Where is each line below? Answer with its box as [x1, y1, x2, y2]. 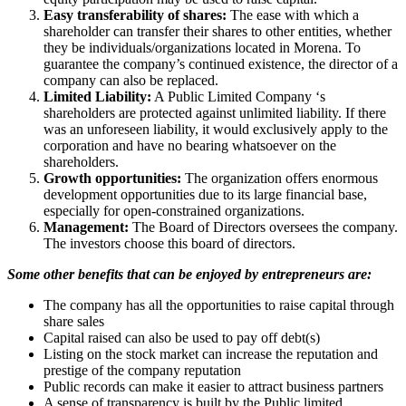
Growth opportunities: [43, 169, 181, 186]
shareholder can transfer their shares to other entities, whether [43, 23, 391, 39]
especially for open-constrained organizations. [43, 202, 304, 218]
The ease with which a [227, 6, 359, 23]
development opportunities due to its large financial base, [43, 186, 367, 202]
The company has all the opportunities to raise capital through [43, 296, 394, 313]
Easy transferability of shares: [43, 6, 227, 23]
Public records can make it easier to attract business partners [43, 378, 383, 394]
